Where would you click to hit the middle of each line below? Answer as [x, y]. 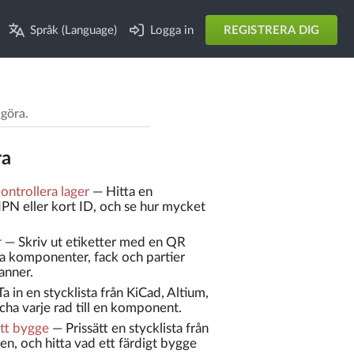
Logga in [172, 30]
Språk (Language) [73, 30]
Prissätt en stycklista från [137, 329]
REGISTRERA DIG [271, 30]
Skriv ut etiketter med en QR [102, 242]
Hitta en [129, 191]
